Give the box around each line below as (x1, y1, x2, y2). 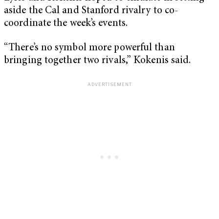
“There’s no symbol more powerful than (4, 43, 175, 53)
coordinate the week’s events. (4, 18, 128, 29)
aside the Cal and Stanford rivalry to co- (4, 5, 178, 16)
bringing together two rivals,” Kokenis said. (4, 55, 191, 66)
